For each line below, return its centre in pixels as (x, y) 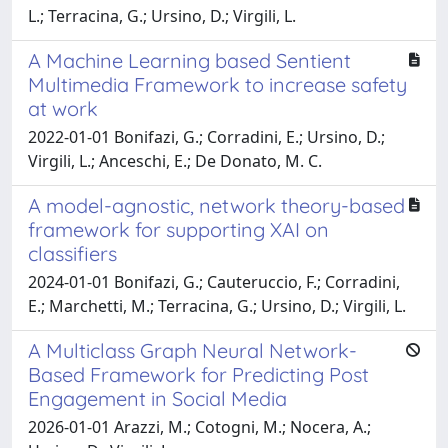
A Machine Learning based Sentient (189, 60)
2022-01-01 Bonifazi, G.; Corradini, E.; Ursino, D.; (206, 136)
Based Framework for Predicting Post (198, 374)
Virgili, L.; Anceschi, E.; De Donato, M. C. (175, 160)
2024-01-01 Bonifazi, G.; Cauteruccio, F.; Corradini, (214, 281)
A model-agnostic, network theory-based (216, 205)
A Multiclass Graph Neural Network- (192, 350)
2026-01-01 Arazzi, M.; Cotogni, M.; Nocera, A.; (199, 426)
